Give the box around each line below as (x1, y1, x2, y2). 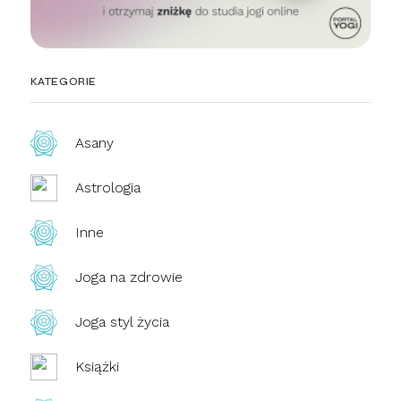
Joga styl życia (74, 313, 169, 331)
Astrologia (74, 179, 141, 197)
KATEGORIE (30, 75, 98, 89)
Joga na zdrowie (74, 269, 183, 286)
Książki (74, 358, 119, 376)
